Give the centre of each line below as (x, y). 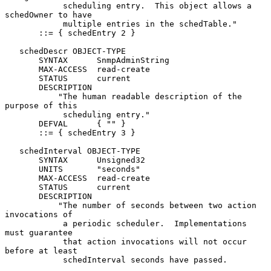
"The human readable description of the (31, 96)
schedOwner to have (48, 15)
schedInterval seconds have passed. (34, 260)
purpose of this (41, 105)
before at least (41, 250)
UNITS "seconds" (22, 169)
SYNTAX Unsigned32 (22, 160)
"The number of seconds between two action (31, 205)
